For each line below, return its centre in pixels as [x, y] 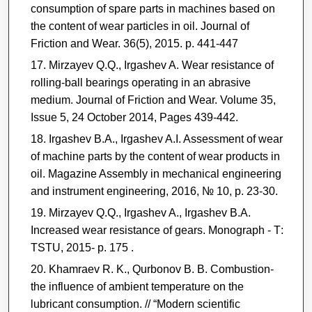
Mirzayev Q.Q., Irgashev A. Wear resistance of [161, 65]
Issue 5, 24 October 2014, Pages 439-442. [134, 117]
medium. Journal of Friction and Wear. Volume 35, [153, 100]
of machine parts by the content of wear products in [155, 156]
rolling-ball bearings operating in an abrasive [140, 82]
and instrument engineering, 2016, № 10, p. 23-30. [154, 191]
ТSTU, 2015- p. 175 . [82, 247]
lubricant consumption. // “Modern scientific [135, 304]
